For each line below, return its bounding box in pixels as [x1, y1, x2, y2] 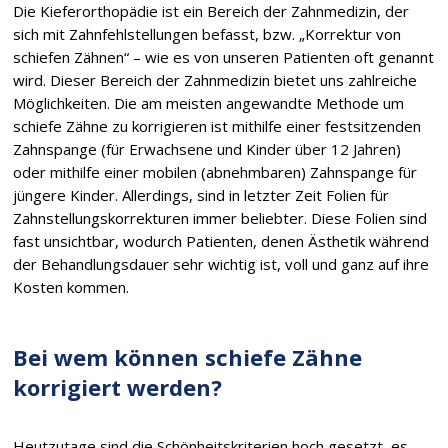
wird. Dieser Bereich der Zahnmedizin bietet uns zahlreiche [13, 70, 418, 90]
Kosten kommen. [13, 277, 130, 297]
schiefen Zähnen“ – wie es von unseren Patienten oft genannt [13, 47, 435, 67]
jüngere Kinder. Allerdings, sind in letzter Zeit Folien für [13, 185, 390, 205]
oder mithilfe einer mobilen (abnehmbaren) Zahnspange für [13, 162, 418, 182]
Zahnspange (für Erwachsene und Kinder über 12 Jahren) [13, 139, 402, 159]
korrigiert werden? [13, 372, 223, 402]
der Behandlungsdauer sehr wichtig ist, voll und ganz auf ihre [13, 254, 430, 274]
